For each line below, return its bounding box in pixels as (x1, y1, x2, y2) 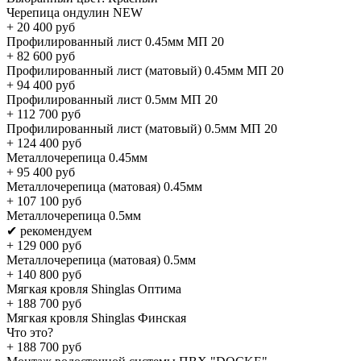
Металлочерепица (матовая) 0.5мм (6, 252, 196, 267)
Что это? (6, 325, 53, 339)
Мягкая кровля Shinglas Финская (6, 310, 186, 325)
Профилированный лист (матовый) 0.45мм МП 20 (6, 63, 284, 77)
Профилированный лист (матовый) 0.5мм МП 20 (6, 121, 277, 135)
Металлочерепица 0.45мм (6, 150, 147, 164)
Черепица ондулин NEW (6, 5, 143, 19)
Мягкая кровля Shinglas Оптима (6, 281, 181, 296)
